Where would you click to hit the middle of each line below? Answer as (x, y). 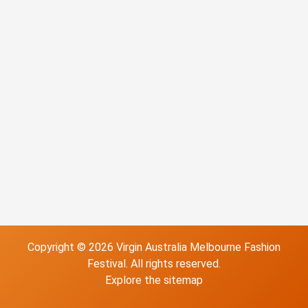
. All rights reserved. (173, 264)
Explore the (134, 280)
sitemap (183, 280)
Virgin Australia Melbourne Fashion (198, 247)
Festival (107, 264)
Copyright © (58, 247)
